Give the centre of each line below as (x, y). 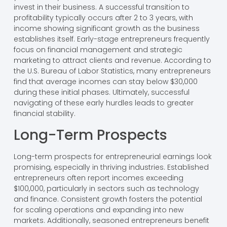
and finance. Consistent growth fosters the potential (108, 199)
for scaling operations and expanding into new (98, 210)
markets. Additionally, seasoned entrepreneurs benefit (111, 220)
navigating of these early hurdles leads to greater (103, 103)
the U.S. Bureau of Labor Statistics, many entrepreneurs (112, 71)
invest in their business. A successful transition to (101, 7)
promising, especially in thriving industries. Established (111, 167)
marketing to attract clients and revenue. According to (112, 61)
